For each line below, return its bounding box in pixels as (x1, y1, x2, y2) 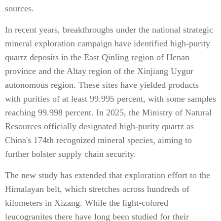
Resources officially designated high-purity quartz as (5, 121, 194, 131)
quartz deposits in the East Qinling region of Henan (5, 52, 189, 62)
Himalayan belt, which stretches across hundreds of (5, 184, 189, 194)
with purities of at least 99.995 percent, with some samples (5, 94, 216, 104)
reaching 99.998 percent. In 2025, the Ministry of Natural (5, 108, 212, 117)
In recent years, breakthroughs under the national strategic (5, 25, 213, 35)
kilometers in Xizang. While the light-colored (5, 198, 168, 208)
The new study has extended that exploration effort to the (5, 170, 210, 180)
